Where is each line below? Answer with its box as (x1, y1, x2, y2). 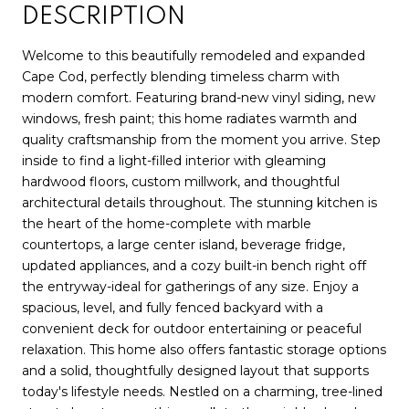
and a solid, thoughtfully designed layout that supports (22, 362, 369, 379)
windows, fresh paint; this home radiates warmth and (22, 110, 357, 127)
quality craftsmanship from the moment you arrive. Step (22, 131, 381, 148)
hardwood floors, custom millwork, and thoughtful (22, 173, 340, 190)
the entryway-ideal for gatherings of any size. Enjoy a (22, 278, 359, 295)
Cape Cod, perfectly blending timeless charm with (22, 68, 340, 85)
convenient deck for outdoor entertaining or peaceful (22, 320, 362, 337)
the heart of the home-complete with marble (22, 215, 311, 232)
